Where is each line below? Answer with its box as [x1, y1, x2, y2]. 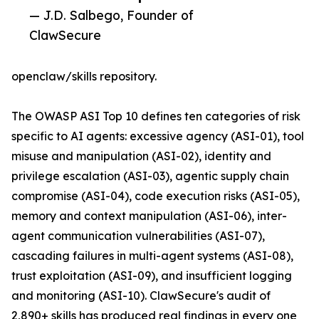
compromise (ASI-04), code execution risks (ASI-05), [11, 189, 300, 204]
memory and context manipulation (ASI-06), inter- [11, 209, 287, 224]
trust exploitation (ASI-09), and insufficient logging [11, 268, 292, 283]
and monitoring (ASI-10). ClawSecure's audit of [11, 288, 271, 303]
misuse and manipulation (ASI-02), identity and [11, 149, 271, 164]
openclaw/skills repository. [11, 69, 157, 84]
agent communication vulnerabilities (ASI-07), [11, 229, 265, 244]
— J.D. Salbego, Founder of [29, 7, 194, 23]
